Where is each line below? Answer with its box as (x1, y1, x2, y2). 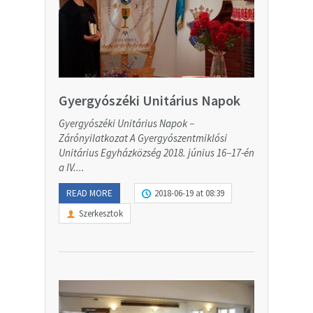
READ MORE (66, 187, 112, 200)
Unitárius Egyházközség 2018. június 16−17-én (59, 146, 254, 160)
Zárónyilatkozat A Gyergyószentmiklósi (59, 131, 227, 145)
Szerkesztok (79, 208, 123, 220)
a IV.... (59, 161, 85, 175)
